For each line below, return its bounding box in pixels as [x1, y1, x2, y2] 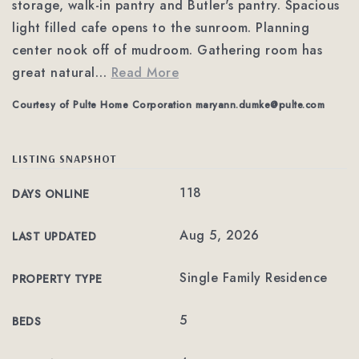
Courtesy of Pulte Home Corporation [12, 98, 196, 112]
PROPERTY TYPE [12, 271, 103, 287]
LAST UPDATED [12, 228, 96, 244]
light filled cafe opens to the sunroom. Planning [12, 18, 309, 37]
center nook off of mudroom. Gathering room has [12, 41, 322, 59]
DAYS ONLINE [12, 186, 90, 202]
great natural [12, 63, 95, 82]
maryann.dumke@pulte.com [195, 98, 325, 112]
